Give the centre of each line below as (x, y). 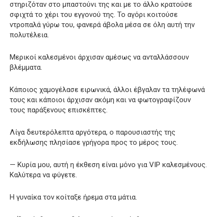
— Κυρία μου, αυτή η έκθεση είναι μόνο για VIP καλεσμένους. (108, 164)
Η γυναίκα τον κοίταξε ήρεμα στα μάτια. (73, 197)
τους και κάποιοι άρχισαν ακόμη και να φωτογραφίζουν (100, 100)
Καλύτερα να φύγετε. (43, 175)
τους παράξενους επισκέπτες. (59, 110)
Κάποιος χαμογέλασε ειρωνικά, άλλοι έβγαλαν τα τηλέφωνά (107, 89)
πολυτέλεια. (29, 35)
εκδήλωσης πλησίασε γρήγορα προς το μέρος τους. (94, 142)
